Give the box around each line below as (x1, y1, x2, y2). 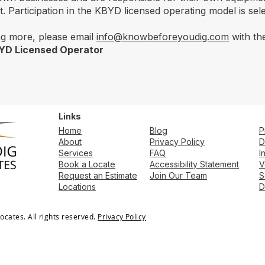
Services (59, 148, 93, 158)
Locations (59, 182, 96, 192)
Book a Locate (59, 159, 115, 169)
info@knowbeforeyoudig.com (96, 31, 229, 43)
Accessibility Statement (150, 159, 239, 169)
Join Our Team (150, 170, 207, 180)
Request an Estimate (59, 170, 137, 180)
